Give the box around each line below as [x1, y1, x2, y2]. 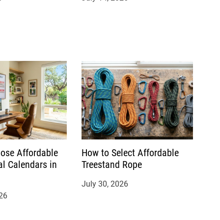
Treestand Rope [81, 158, 142, 170]
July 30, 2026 [81, 179, 128, 189]
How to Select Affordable [81, 146, 179, 159]
